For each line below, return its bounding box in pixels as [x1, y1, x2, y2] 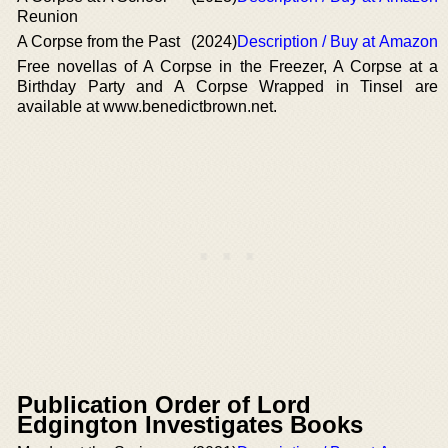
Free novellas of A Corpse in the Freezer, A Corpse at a [17, 58, 438, 75]
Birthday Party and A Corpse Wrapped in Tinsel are [17, 78, 438, 95]
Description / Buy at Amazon [237, 33, 438, 50]
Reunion [17, 8, 78, 25]
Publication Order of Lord [17, 391, 311, 418]
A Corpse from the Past [17, 33, 180, 50]
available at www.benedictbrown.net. [17, 98, 277, 115]
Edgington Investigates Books [17, 411, 363, 438]
